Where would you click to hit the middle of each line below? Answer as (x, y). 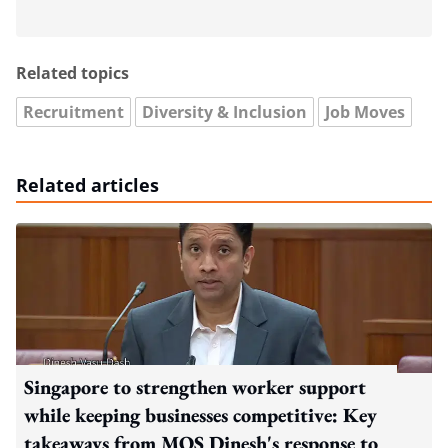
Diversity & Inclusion (224, 111)
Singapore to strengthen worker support (195, 386)
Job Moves (365, 111)
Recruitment (73, 111)
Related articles (87, 184)
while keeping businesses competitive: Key (200, 414)
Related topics (72, 72)
